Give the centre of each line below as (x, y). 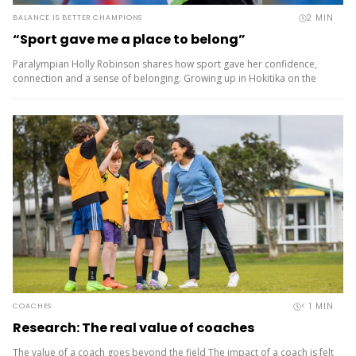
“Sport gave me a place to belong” (129, 39)
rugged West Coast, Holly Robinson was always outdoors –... (148, 93)
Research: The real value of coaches (133, 328)
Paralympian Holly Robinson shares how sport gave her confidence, (165, 64)
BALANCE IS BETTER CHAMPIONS (78, 17)
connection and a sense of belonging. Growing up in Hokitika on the (164, 78)
